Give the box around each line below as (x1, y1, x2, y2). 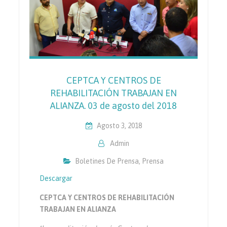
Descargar (40, 174, 73, 182)
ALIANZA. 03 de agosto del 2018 (50, 100, 177, 111)
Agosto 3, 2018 (96, 121, 142, 130)
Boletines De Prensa (75, 157, 139, 165)
